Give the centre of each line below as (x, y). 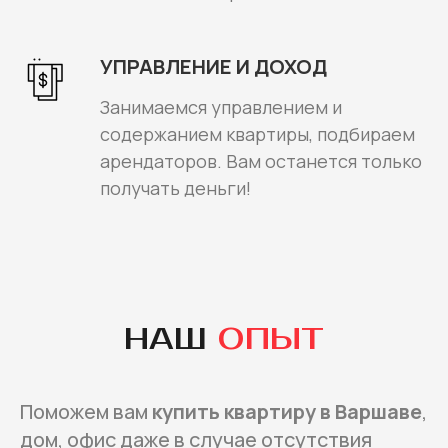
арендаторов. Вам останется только (261, 161)
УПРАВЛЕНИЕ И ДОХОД (213, 67)
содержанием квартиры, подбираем (257, 134)
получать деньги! (175, 188)
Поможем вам (86, 412)
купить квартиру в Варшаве (287, 412)
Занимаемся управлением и (221, 107)
